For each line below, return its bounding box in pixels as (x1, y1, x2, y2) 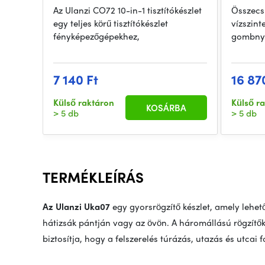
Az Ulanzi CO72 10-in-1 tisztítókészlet (53, 4, 202, 17)
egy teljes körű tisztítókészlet (53, 17, 168, 30)
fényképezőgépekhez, (53, 30, 140, 43)
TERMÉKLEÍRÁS (43, 167, 144, 188)
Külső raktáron (53, 96, 114, 109)
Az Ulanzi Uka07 (43, 200, 110, 214)
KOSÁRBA (146, 101, 187, 115)
